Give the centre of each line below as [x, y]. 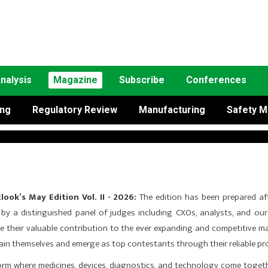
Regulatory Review [75, 110]
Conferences [216, 80]
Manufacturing [172, 110]
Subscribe [142, 80]
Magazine [75, 80]
